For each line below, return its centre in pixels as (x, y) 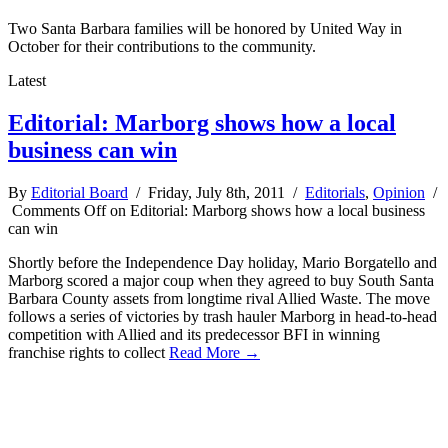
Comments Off (59, 210)
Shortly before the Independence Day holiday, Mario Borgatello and (222, 262)
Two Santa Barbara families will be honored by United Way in (205, 29)
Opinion (399, 192)
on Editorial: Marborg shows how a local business (265, 210)
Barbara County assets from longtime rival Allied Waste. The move (219, 298)
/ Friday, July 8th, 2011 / (216, 192)
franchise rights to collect (88, 352)
